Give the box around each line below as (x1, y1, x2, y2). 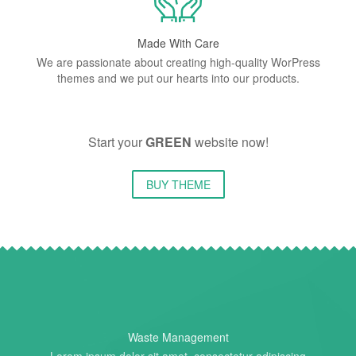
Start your (87, 133, 145, 151)
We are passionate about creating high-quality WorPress (36, 54, 320, 70)
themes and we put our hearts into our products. (56, 70, 300, 86)
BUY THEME (145, 176, 211, 192)
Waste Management (127, 329, 229, 345)
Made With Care (137, 35, 219, 51)
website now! (191, 133, 269, 151)
